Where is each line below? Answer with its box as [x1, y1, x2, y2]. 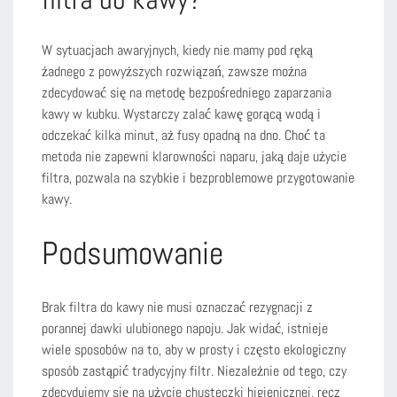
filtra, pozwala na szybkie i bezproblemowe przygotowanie [42, 167, 354, 187]
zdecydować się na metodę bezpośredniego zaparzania [42, 82, 331, 102]
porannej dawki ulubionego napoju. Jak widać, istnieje [42, 318, 328, 338]
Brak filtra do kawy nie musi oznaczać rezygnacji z [42, 297, 313, 316]
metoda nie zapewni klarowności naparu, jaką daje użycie [42, 146, 346, 166]
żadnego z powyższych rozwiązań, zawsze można [42, 61, 307, 81]
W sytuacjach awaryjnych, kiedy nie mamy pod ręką [42, 40, 313, 59]
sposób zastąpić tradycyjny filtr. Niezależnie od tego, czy [42, 361, 346, 380]
